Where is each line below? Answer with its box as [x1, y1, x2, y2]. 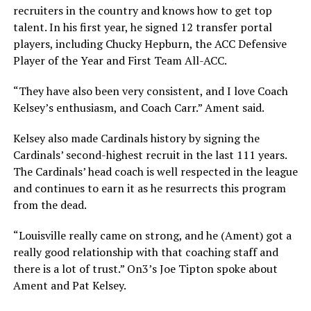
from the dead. [12, 197, 87, 212]
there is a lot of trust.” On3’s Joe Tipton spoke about [12, 261, 278, 276]
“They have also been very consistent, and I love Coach [12, 83, 288, 99]
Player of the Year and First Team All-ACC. [12, 53, 227, 68]
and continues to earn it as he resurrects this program [12, 180, 286, 196]
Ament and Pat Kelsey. [12, 278, 126, 293]
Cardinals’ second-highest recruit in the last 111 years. [12, 147, 287, 162]
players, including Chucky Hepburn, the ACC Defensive [12, 36, 287, 51]
